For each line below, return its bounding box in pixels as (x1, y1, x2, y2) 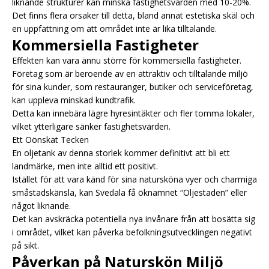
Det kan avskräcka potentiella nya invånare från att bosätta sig (12, 213, 255, 225)
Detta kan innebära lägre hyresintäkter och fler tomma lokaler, (12, 107, 255, 119)
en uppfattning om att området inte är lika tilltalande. (12, 22, 217, 34)
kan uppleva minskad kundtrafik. (12, 94, 136, 106)
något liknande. (12, 199, 71, 211)
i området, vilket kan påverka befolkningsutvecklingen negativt (12, 226, 252, 238)
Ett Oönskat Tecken (12, 133, 89, 145)
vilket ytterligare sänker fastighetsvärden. (12, 120, 171, 132)
